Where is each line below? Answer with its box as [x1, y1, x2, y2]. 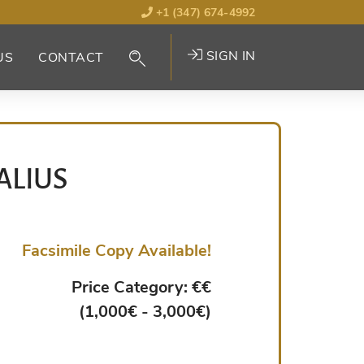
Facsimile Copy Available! [21, 240, 212, 262]
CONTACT [38, 48, 104, 67]
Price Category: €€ [71, 276, 212, 299]
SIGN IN [202, 47, 256, 66]
